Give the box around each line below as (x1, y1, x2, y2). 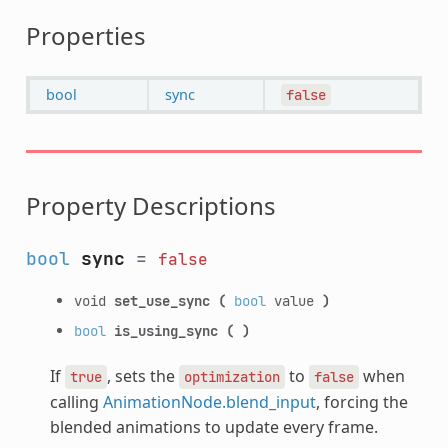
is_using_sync (113, 320, 218, 340)
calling (49, 390, 103, 413)
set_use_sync (113, 290, 210, 310)
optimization (183, 367, 280, 386)
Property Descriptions (25, 188, 276, 222)
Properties (25, 18, 146, 52)
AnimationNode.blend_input (102, 390, 316, 413)
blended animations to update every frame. (49, 415, 378, 438)
